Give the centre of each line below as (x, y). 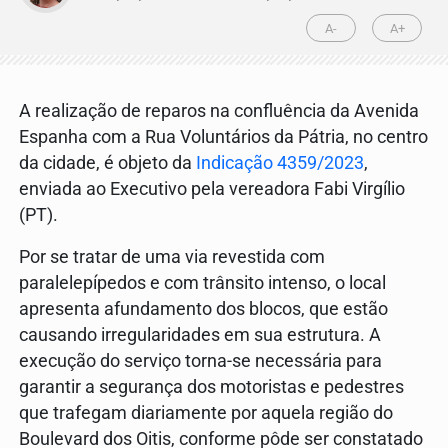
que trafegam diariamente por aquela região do (206, 413)
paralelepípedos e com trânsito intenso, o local (202, 283)
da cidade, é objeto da (107, 163)
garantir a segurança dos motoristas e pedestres (211, 387)
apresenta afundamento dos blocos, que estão (203, 309)
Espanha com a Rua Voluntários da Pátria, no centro (223, 137)
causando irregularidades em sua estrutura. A (200, 335)
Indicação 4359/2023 (280, 163)
